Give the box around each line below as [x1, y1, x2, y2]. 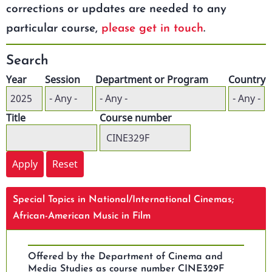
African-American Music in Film [13, 211, 151, 221]
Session [45, 72, 80, 86]
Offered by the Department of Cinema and [28, 251, 223, 262]
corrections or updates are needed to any [6, 3, 226, 15]
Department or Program [95, 72, 208, 86]
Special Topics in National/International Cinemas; [13, 194, 234, 205]
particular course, [6, 22, 101, 35]
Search [6, 53, 49, 68]
